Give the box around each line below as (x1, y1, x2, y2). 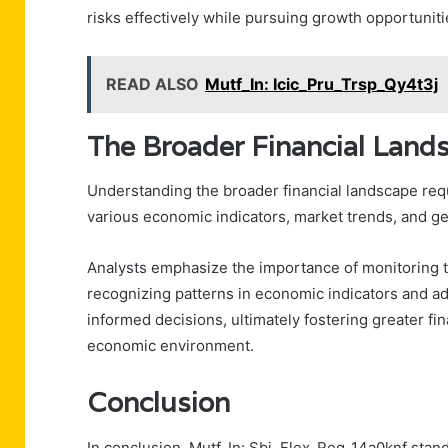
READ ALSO (106, 73, 199, 94)
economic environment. (87, 336, 254, 356)
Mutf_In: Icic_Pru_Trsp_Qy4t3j (205, 73, 438, 94)
